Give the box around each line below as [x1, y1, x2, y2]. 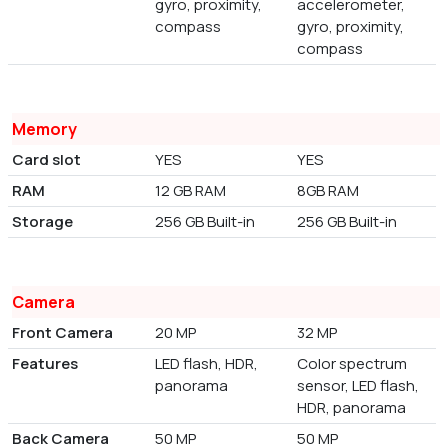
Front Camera [12, 322, 113, 344]
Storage [12, 211, 73, 233]
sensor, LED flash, [297, 375, 420, 397]
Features [12, 353, 78, 375]
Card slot [12, 149, 81, 171]
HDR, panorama [297, 397, 407, 419]
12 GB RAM [154, 180, 226, 202]
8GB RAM [297, 180, 360, 202]
